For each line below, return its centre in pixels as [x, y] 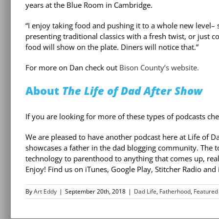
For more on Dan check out [72, 68]
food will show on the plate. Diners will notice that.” [112, 47]
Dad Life [145, 191]
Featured [206, 191]
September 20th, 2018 [95, 191]
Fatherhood [175, 191]
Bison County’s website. [160, 68]
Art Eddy [45, 191]
